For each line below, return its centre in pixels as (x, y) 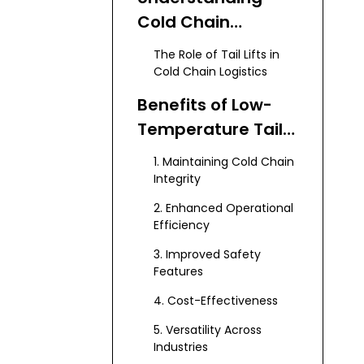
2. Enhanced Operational (223, 208)
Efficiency (182, 225)
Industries (181, 347)
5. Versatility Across (208, 330)
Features (178, 271)
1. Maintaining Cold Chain (224, 162)
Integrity (177, 179)
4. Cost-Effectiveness (216, 301)
